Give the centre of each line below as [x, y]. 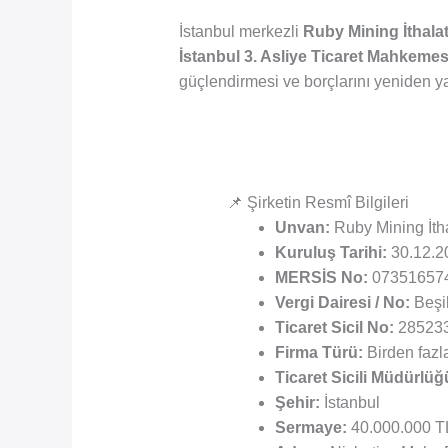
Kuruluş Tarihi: [330, 253]
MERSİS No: [321, 278]
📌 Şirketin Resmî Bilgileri [317, 203]
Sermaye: [310, 428]
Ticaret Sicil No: [334, 328]
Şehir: [297, 403]
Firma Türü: [318, 353]
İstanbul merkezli [240, 32]
